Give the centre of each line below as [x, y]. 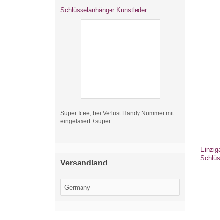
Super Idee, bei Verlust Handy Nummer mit [117, 113]
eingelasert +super [85, 121]
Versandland [84, 163]
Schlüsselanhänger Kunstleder [104, 10]
